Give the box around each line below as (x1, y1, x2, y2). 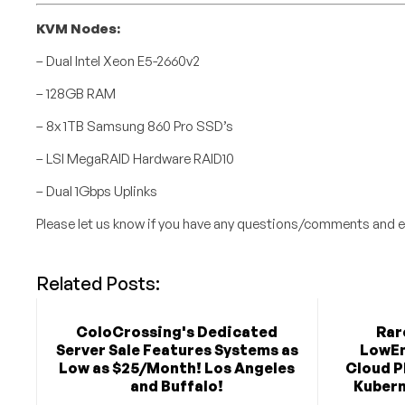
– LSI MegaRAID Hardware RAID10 (35, 150, 234, 168)
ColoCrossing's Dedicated (76, 323, 278, 342)
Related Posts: (35, 272, 160, 296)
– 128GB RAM (35, 85, 116, 103)
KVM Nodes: (35, 20, 120, 38)
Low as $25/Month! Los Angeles (59, 359, 296, 378)
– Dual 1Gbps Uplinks (35, 183, 157, 201)
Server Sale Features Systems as (55, 341, 298, 360)
